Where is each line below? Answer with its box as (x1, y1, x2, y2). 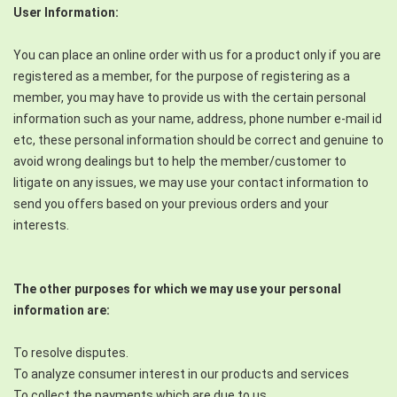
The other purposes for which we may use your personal (13, 282, 341, 297)
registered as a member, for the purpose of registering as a (13, 69, 350, 84)
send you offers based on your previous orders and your (13, 197, 329, 212)
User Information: (13, 5, 119, 20)
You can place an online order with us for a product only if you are (13, 48, 381, 63)
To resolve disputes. (13, 346, 128, 361)
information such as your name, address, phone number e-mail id (13, 112, 382, 127)
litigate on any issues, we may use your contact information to (13, 175, 369, 191)
